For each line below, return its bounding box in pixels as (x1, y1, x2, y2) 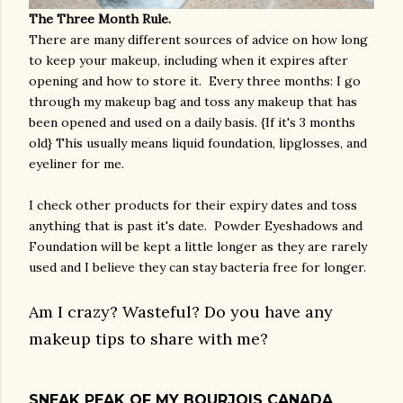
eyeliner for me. (29, 155, 128, 172)
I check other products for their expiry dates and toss (29, 196, 357, 213)
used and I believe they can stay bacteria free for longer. (29, 258, 366, 275)
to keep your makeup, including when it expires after (29, 51, 348, 68)
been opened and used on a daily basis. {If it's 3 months (29, 113, 355, 130)
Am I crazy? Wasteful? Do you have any (29, 300, 333, 322)
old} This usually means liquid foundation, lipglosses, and (29, 134, 367, 151)
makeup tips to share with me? (29, 327, 268, 349)
